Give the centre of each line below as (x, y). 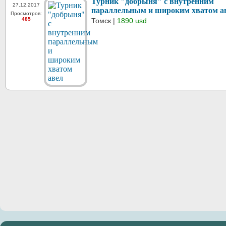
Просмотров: (26, 13)
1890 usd (132, 20)
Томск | (104, 20)
